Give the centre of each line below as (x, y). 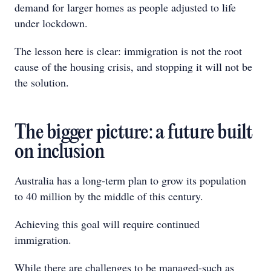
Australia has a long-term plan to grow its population (130, 180)
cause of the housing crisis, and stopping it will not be (133, 67)
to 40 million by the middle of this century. (109, 196)
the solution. (42, 82)
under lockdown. (51, 23)
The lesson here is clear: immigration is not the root (128, 51)
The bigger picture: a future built (134, 133)
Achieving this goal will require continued (107, 224)
